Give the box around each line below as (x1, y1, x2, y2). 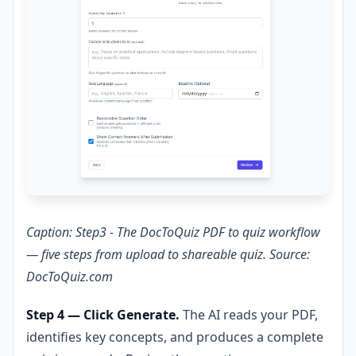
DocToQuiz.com (26, 268, 113, 286)
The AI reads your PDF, (180, 306, 318, 324)
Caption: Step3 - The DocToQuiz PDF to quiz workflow (26, 223, 320, 242)
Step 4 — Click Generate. (26, 306, 180, 324)
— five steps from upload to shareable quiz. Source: (26, 246, 310, 264)
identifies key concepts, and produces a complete (26, 328, 323, 346)
